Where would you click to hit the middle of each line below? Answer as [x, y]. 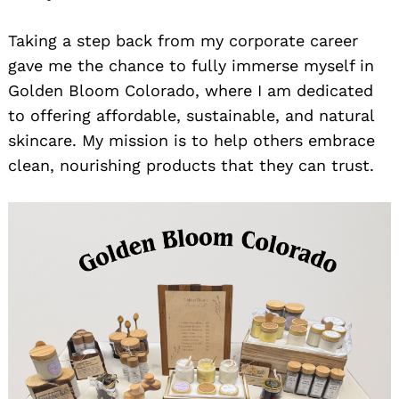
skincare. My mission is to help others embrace [191, 141]
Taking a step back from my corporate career [183, 41]
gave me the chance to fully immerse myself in [191, 66]
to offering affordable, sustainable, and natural [191, 116]
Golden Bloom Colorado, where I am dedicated [191, 91]
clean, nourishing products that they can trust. [191, 166]
